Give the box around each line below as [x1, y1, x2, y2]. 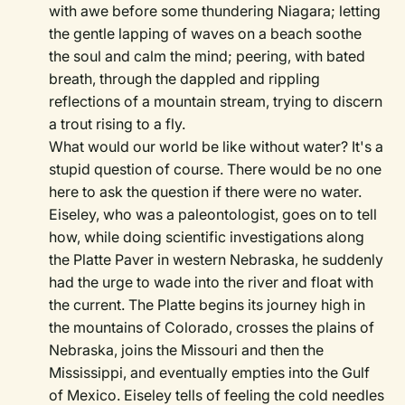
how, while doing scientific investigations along [49, 228, 365, 247]
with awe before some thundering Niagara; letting [49, 2, 381, 21]
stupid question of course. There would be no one [49, 160, 382, 179]
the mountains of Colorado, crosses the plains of [49, 318, 375, 337]
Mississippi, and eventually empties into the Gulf [49, 363, 371, 382]
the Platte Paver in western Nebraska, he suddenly [49, 250, 384, 269]
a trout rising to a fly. [49, 115, 186, 134]
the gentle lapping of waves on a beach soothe [49, 24, 363, 43]
